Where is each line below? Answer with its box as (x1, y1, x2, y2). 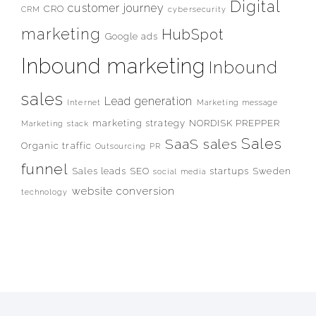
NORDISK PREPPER (188, 118, 281, 129)
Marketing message (196, 98, 279, 107)
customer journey (68, 1, 165, 16)
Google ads (104, 31, 159, 42)
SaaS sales (164, 136, 238, 152)
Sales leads (72, 166, 126, 177)
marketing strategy (92, 118, 186, 129)
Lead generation (104, 95, 193, 109)
